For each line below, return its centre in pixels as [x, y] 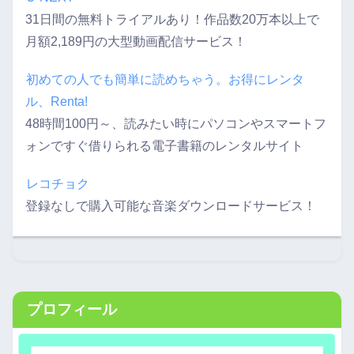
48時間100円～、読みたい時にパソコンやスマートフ [175, 124]
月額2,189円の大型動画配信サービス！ [136, 42]
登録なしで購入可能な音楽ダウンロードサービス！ [170, 206]
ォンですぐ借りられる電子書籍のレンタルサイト [164, 146]
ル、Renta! [56, 102]
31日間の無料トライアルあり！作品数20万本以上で [172, 20]
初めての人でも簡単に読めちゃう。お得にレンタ [165, 80]
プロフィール [72, 310]
